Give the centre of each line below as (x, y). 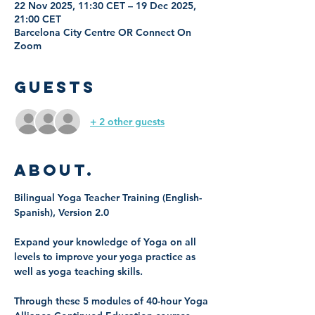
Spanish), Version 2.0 (62, 212)
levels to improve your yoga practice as (106, 257)
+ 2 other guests (127, 121)
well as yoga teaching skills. (80, 271)
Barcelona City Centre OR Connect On (103, 32)
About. (54, 170)
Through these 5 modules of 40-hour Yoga (112, 301)
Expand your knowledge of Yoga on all (107, 242)
